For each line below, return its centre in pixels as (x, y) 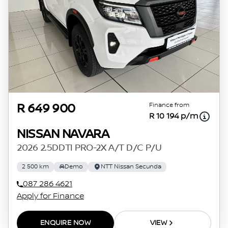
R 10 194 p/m (174, 116)
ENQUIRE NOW (65, 223)
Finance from (169, 105)
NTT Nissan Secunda (131, 166)
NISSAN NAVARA (63, 134)
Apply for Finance (50, 196)
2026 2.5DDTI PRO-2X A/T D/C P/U (89, 148)
